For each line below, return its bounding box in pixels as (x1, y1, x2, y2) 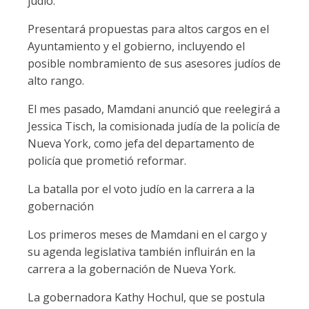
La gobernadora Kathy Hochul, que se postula (28, 290, 265, 305)
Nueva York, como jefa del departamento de (28, 136, 255, 151)
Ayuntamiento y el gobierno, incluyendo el (28, 39, 245, 54)
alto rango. (28, 73, 84, 88)
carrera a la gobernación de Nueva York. (28, 261, 236, 277)
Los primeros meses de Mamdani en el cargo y (28, 227, 267, 242)
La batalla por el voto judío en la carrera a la (28, 181, 255, 197)
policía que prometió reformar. (28, 153, 186, 168)
